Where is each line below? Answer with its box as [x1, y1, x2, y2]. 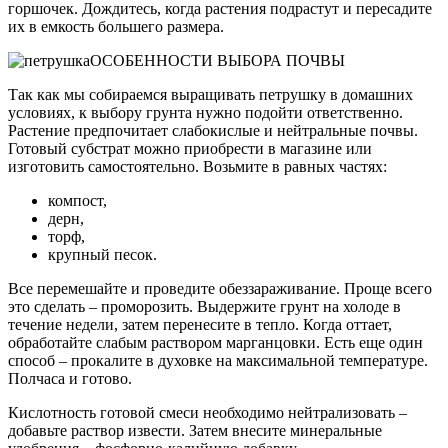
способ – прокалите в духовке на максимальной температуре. [8, 351, 428, 369]
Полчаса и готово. [8, 369, 132, 387]
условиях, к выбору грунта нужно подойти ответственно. [8, 103, 403, 121]
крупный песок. [48, 245, 157, 263]
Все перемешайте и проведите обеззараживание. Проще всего [8, 279, 432, 297]
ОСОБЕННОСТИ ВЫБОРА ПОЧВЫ [90, 51, 345, 69]
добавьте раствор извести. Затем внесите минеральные [8, 421, 382, 439]
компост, [48, 191, 107, 209]
